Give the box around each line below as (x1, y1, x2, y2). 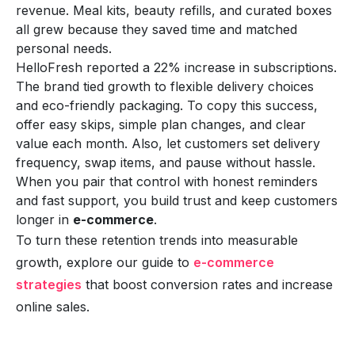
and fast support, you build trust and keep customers (16, 192, 338, 208)
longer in (16, 211, 73, 227)
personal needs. (16, 40, 112, 56)
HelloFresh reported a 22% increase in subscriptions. (16, 59, 337, 75)
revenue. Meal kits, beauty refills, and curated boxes (16, 2, 332, 18)
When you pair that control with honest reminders (16, 173, 318, 189)
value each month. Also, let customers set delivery (16, 135, 320, 151)
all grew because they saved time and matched (16, 21, 297, 37)
